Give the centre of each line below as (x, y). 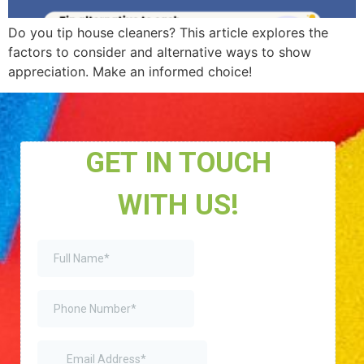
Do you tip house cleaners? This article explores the (168, 32)
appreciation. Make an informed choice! (130, 71)
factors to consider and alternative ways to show (160, 52)
